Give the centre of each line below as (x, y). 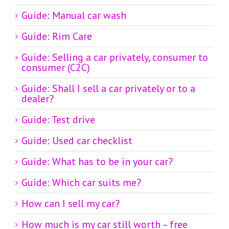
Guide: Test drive (58, 120)
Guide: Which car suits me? (81, 183)
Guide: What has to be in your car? (97, 162)
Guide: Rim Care (57, 37)
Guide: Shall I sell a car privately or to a (108, 89)
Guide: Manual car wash (74, 16)
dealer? (38, 99)
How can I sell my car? (71, 204)
